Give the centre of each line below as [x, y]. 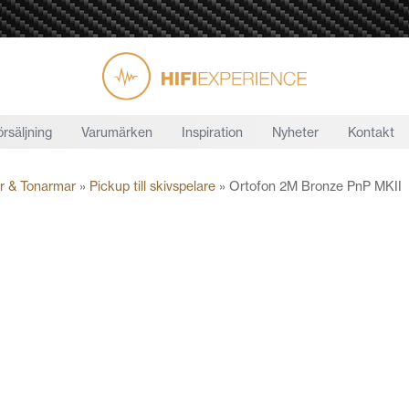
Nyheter [295, 132]
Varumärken [117, 132]
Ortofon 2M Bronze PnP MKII [315, 186]
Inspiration [212, 132]
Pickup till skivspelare [152, 186]
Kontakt [371, 132]
